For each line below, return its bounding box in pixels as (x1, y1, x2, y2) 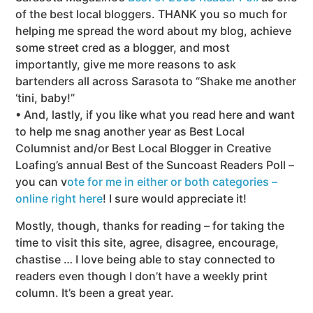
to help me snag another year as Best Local (15, 124, 245, 139)
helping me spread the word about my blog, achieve (15, 24, 292, 38)
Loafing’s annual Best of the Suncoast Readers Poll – (15, 158, 295, 173)
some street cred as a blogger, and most (15, 41, 231, 55)
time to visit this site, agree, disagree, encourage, (15, 235, 279, 249)
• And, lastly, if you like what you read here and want (15, 108, 296, 122)
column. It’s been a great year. (15, 285, 175, 300)
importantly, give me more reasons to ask (15, 57, 237, 72)
